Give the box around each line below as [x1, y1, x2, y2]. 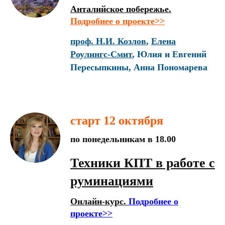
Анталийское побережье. [70, 4, 171, 14]
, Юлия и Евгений [132, 49, 206, 59]
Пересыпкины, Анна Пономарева [70, 62, 207, 72]
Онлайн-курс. [70, 196, 129, 206]
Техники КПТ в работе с [70, 156, 215, 170]
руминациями [70, 174, 153, 188]
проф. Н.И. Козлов [70, 36, 146, 46]
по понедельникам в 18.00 [70, 134, 176, 144]
